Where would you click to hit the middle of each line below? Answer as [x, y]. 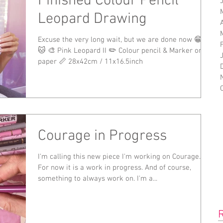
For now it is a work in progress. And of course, [114, 167]
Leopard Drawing [92, 19]
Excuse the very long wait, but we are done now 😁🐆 [124, 40]
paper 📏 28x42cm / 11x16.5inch [90, 62]
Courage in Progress [102, 136]
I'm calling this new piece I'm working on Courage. [119, 157]
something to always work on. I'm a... [98, 178]
